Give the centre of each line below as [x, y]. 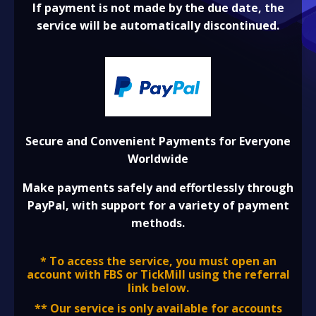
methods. [158, 223]
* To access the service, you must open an [158, 261]
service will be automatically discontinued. [158, 25]
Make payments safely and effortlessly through [158, 187]
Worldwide [158, 158]
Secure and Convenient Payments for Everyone [158, 141]
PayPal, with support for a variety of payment [158, 205]
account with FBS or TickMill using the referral [158, 274]
